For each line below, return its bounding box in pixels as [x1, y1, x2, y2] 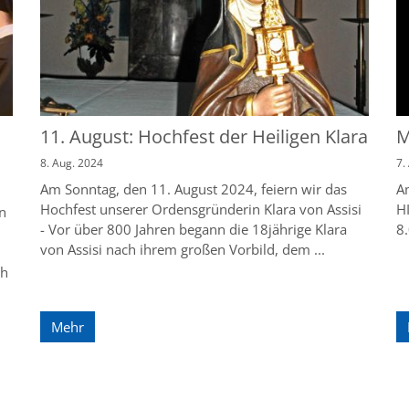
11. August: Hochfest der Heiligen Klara [40, 124, 368, 150]
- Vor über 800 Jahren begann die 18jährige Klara [40, 220, 347, 239]
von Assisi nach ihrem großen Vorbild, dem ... [40, 240, 325, 259]
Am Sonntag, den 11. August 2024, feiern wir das [40, 180, 347, 199]
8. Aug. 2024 [40, 155, 103, 172]
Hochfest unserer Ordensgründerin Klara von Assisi [40, 200, 362, 219]
